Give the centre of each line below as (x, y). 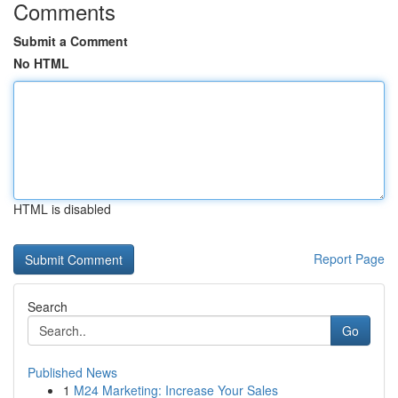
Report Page (349, 259)
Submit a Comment (71, 41)
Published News (72, 372)
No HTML (41, 63)
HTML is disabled (62, 209)
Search (48, 306)
